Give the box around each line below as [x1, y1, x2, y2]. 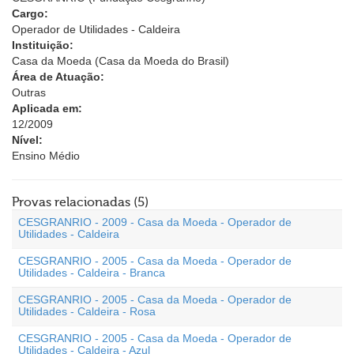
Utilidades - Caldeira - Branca [18, 266, 165, 279]
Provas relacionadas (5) [12, 195, 149, 209]
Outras [12, 86, 46, 99]
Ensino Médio [12, 149, 80, 162]
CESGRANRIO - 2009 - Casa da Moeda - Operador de [18, 216, 292, 228]
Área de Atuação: [12, 70, 104, 83]
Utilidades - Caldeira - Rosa [18, 305, 156, 318]
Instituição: [12, 39, 73, 51]
